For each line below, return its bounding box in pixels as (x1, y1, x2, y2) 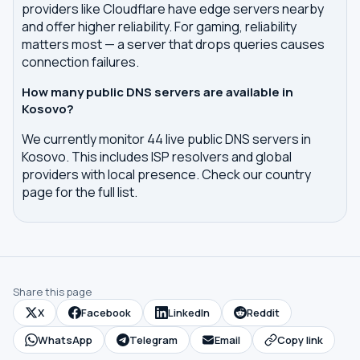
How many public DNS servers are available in (22, 84, 293, 100)
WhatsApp (38, 333, 92, 347)
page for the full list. (22, 183, 137, 201)
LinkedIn (168, 305, 210, 320)
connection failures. (22, 53, 139, 71)
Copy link (277, 333, 323, 347)
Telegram (129, 333, 178, 347)
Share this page (13, 284, 92, 299)
